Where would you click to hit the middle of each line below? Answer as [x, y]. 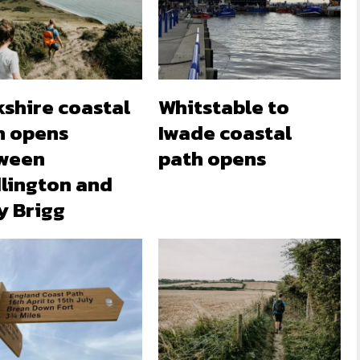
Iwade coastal [225, 133]
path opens [213, 159]
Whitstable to [224, 107]
